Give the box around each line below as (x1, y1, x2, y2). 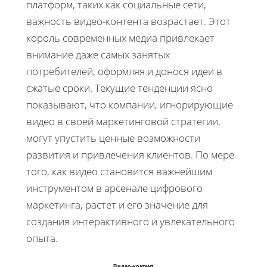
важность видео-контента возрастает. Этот (26, 14, 231, 28)
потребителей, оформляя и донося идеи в (26, 64, 222, 78)
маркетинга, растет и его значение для (26, 197, 208, 212)
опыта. (26, 231, 58, 245)
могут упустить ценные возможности (26, 131, 200, 145)
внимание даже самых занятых (26, 47, 170, 61)
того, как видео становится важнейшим (26, 164, 212, 178)
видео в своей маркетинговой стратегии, (26, 114, 221, 128)
